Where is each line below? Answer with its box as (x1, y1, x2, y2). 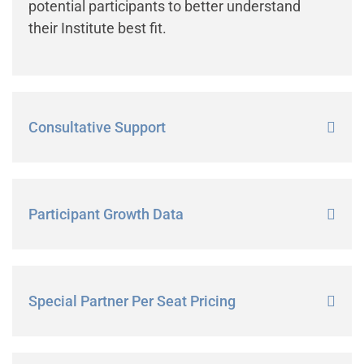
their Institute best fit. (28, 19, 167, 37)
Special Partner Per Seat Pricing (28, 292, 236, 310)
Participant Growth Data (28, 206, 184, 223)
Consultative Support (28, 119, 166, 136)
